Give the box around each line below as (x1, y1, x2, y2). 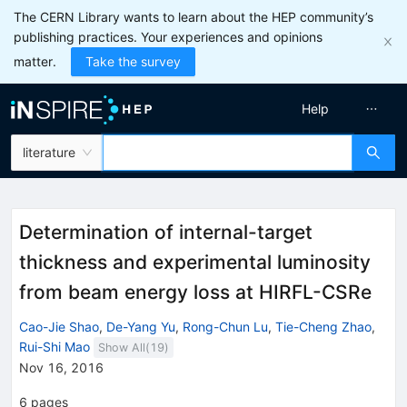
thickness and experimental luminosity (19, 251, 371, 273)
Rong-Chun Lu (183, 318, 268, 334)
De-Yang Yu (106, 318, 175, 334)
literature (23, 144, 75, 160)
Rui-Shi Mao (19, 338, 90, 354)
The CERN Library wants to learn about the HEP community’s (14, 9, 373, 25)
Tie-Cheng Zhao (275, 318, 372, 334)
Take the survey (85, 54, 181, 69)
